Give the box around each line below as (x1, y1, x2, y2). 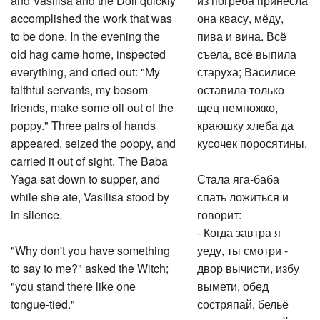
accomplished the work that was (11, 8, 172, 24)
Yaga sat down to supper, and (11, 169, 160, 185)
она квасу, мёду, (197, 8, 284, 24)
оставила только (197, 79, 285, 96)
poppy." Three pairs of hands (11, 115, 156, 131)
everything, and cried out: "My (11, 61, 160, 78)
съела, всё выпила (197, 44, 297, 60)
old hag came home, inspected (11, 44, 166, 60)
